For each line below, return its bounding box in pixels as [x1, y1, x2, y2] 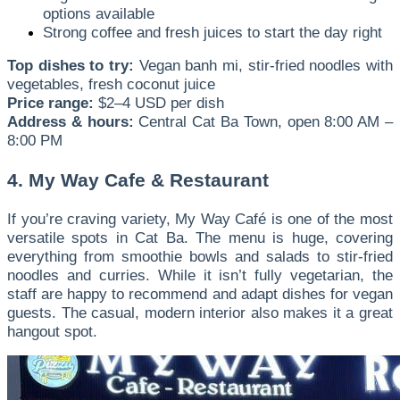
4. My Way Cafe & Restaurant [7, 170, 269, 192]
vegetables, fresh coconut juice [7, 75, 215, 94]
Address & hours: [7, 112, 134, 131]
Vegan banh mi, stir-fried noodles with [134, 56, 393, 75]
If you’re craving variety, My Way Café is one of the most [7, 209, 393, 228]
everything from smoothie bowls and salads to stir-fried [7, 246, 393, 265]
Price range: [7, 94, 94, 112]
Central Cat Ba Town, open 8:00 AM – [133, 112, 394, 131]
